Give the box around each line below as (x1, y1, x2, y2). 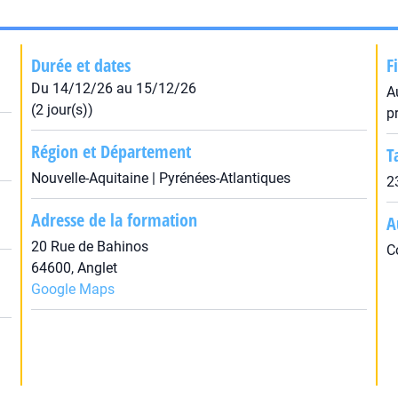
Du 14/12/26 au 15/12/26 (30, 80, 196, 97)
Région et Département (30, 139, 191, 163)
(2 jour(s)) (30, 101, 93, 118)
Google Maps (30, 281, 115, 298)
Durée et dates (30, 53, 131, 77)
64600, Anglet (30, 259, 117, 276)
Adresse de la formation (30, 208, 197, 232)
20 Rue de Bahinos (30, 238, 148, 255)
